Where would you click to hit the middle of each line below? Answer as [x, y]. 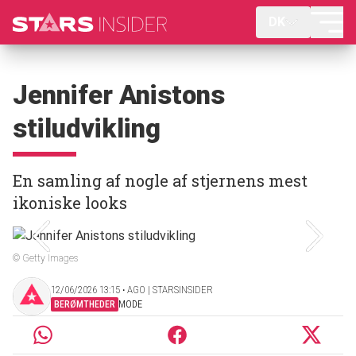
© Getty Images [45, 258]
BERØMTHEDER [85, 304]
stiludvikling [87, 128]
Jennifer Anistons [119, 95]
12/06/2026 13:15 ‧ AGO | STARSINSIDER [132, 289]
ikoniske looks [70, 203]
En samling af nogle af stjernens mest [160, 180]
